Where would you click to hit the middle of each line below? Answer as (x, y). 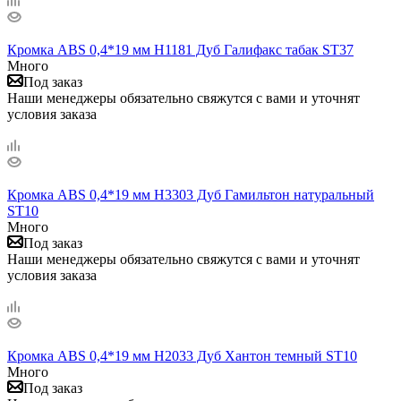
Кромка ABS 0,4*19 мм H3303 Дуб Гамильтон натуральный (191, 194)
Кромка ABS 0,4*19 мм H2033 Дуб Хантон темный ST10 (182, 355)
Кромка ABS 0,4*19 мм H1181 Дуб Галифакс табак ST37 (180, 49)
